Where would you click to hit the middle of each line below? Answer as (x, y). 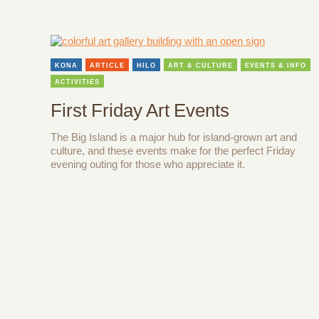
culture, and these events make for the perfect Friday (173, 151)
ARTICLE (107, 66)
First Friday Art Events (140, 111)
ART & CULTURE (200, 66)
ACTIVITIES (77, 82)
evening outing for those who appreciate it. (148, 164)
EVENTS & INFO (276, 66)
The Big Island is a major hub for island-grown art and (174, 137)
